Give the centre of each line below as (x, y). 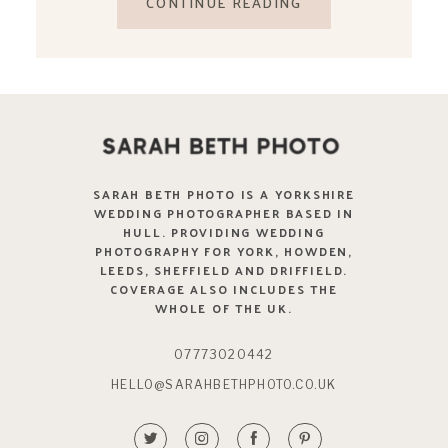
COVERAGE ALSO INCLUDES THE (224, 289)
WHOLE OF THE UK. (224, 308)
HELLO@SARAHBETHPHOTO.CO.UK (224, 384)
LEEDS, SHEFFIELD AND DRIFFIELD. (224, 270)
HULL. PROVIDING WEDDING (224, 232)
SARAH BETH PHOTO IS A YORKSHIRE (224, 194)
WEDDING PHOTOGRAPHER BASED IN (223, 213)
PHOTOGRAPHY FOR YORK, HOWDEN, (223, 251)
